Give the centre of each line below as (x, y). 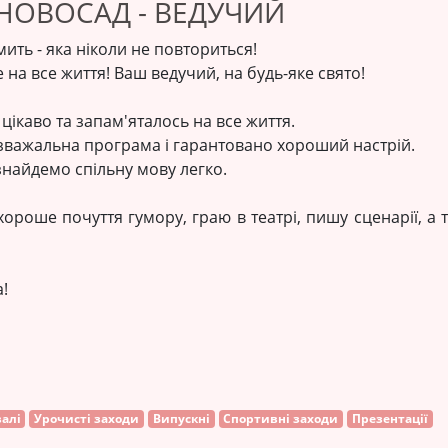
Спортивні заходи (281, 418)
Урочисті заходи (87, 418)
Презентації (389, 418)
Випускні (181, 418)
